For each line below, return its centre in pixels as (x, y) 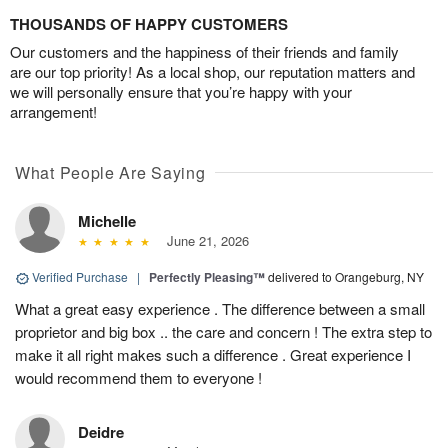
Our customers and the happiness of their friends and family (204, 52)
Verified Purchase (80, 277)
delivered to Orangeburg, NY (346, 277)
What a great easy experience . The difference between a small (220, 309)
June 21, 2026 (203, 241)
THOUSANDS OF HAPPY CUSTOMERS (149, 24)
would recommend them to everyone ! (138, 378)
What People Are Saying (110, 173)
